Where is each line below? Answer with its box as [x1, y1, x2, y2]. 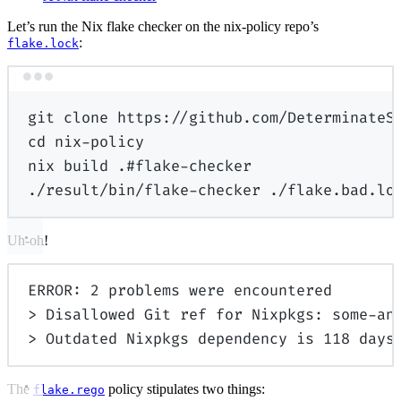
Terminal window [199, 76, 303, 94]
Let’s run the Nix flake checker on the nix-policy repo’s [7, 19, 319, 35]
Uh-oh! [7, 232, 48, 248]
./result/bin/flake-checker [28, 180, 261, 200]
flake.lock [7, 37, 79, 51]
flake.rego [33, 382, 105, 397]
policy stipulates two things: [105, 380, 265, 397]
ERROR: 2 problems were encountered [28, 280, 333, 301]
